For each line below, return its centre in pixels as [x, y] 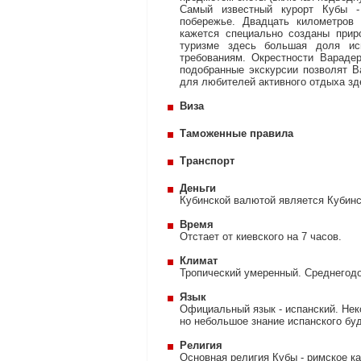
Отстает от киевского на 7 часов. [261, 237]
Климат [199, 261]
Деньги [198, 188]
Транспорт [207, 161]
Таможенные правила [237, 133]
